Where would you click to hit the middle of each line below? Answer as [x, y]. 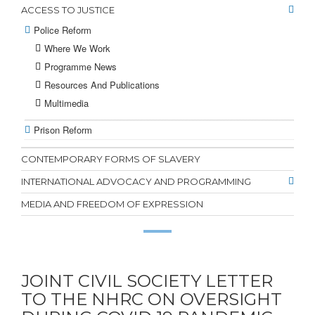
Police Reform [63, 30]
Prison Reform [63, 130]
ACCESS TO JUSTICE [68, 10]
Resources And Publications [102, 85]
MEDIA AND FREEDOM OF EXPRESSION [112, 204]
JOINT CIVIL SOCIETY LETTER [147, 281]
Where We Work [77, 48]
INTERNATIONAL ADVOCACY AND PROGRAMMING [136, 181]
